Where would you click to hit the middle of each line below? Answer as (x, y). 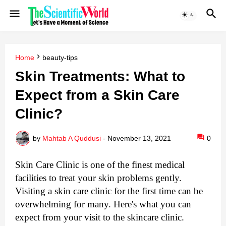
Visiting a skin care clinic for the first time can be (109, 191)
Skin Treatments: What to (100, 77)
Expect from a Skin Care (97, 95)
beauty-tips (60, 58)
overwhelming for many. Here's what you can (103, 204)
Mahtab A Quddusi (72, 138)
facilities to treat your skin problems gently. (98, 178)
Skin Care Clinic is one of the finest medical (100, 165)
